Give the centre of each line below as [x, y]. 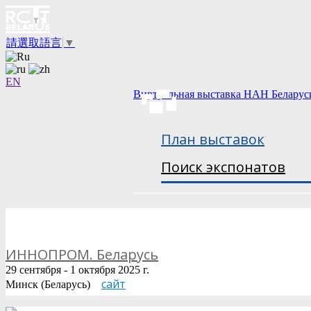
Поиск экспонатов [223, 167]
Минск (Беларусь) [53, 284]
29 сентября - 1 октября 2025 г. [77, 269]
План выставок [213, 139]
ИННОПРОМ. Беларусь [82, 254]
